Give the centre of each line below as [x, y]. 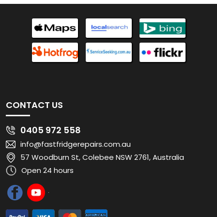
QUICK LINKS [33, 166]
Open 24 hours [47, 97]
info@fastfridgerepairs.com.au [76, 71]
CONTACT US [34, 31]
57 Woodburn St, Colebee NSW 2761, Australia [102, 84]
